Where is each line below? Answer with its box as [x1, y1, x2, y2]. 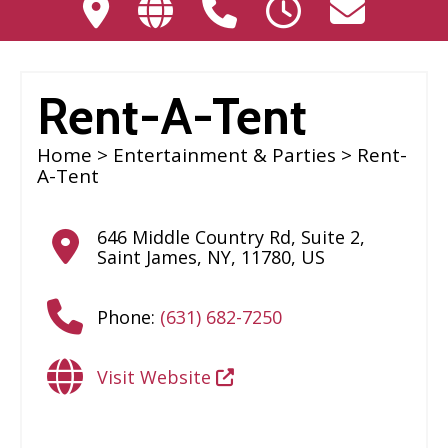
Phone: [97, 305, 160, 330]
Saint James [97, 245, 197, 270]
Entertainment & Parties [113, 142, 336, 169]
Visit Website [97, 365, 216, 390]
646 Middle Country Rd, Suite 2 [97, 225, 360, 250]
